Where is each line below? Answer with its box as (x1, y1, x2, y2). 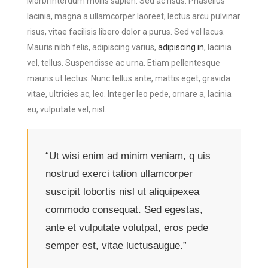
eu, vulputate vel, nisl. (27, 105, 106, 115)
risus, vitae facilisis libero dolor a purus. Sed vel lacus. (27, 27, 225, 37)
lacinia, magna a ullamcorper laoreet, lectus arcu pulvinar (27, 11, 240, 22)
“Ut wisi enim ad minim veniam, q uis (45, 150, 211, 162)
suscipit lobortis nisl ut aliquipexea (45, 186, 199, 198)
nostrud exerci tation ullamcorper (45, 168, 193, 180)
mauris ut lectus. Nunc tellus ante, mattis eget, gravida (27, 74, 230, 84)
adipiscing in (158, 42, 204, 53)
